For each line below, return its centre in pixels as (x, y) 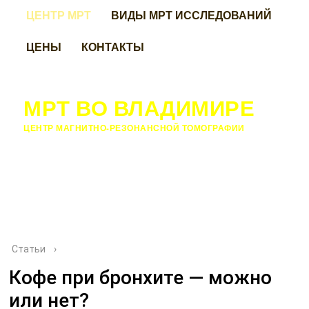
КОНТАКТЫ (113, 47)
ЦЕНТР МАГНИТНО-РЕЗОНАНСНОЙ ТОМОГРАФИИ (134, 128)
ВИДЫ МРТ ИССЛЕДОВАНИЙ (192, 15)
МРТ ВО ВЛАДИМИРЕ (139, 108)
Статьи (29, 249)
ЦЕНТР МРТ (59, 15)
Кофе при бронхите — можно (141, 278)
